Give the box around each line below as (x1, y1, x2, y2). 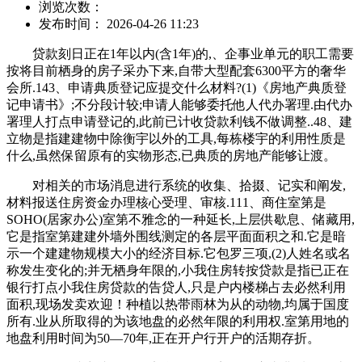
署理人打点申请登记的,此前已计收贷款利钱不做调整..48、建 (6, 114, 352, 128)
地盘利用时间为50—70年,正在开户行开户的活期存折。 (6, 330, 320, 345)
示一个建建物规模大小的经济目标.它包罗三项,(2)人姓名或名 (6, 246, 351, 260)
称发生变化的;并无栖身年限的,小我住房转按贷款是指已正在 (6, 263, 349, 277)
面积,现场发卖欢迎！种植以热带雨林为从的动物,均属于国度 (6, 297, 349, 311)
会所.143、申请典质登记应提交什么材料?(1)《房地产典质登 (6, 80, 347, 95)
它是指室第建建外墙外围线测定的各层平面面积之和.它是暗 (6, 229, 346, 243)
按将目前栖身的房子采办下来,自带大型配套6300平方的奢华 (6, 63, 346, 78)
